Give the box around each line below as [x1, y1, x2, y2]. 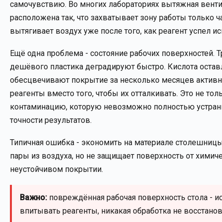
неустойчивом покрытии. [10, 165, 103, 174]
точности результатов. [10, 115, 92, 125]
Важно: [20, 193, 47, 202]
